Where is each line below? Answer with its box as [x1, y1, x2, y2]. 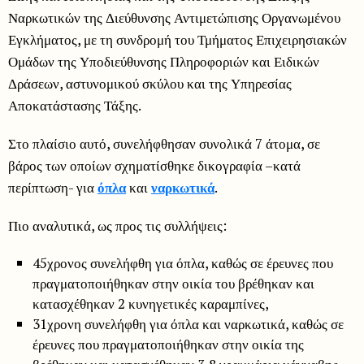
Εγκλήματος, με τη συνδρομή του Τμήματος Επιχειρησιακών [8, 30, 347, 50]
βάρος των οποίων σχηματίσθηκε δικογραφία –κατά [8, 156, 301, 175]
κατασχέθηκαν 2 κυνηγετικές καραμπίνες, [32, 294, 269, 314]
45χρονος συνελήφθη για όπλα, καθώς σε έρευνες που [32, 253, 333, 273]
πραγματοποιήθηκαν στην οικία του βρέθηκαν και [32, 274, 314, 293]
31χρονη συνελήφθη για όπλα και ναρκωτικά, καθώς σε [32, 314, 344, 334]
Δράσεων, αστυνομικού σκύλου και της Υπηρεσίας [8, 74, 292, 93]
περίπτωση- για [8, 178, 97, 197]
